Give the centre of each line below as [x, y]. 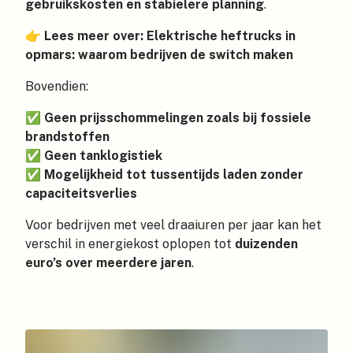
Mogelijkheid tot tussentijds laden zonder [174, 175]
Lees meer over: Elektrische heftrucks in [170, 36]
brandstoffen [67, 137]
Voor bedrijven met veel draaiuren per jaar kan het [173, 225]
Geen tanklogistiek [103, 156]
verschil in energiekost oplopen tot [130, 244]
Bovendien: [57, 87]
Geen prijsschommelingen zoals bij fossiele [178, 118]
